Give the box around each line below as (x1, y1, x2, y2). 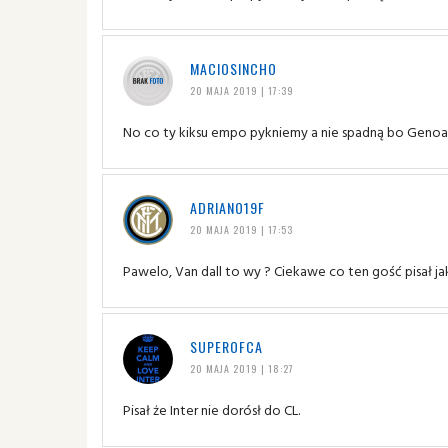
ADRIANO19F (189, 196, 265, 218)
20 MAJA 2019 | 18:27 (189, 360, 294, 376)
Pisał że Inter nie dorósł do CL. (123, 398, 300, 420)
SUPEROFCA (189, 335, 263, 357)
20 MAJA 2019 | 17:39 (189, 82, 294, 98)
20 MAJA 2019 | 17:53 (189, 221, 293, 237)
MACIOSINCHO (189, 57, 277, 79)
